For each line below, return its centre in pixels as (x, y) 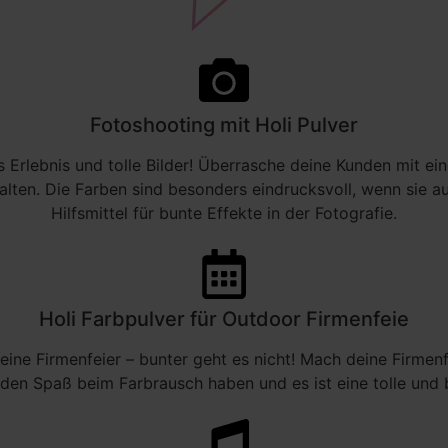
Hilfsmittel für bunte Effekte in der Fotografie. (224, 213)
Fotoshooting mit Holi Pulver (224, 125)
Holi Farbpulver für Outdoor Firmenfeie (224, 319)
